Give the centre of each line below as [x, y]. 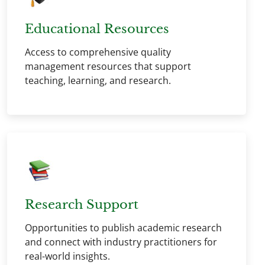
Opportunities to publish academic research [123, 228]
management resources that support [108, 66]
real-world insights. [67, 256]
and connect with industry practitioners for [121, 242]
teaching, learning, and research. [98, 80]
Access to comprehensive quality [98, 52]
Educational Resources [97, 29]
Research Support [82, 205]
